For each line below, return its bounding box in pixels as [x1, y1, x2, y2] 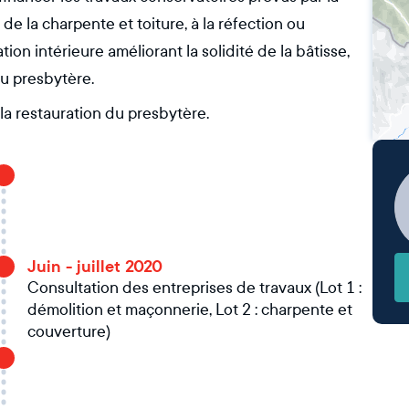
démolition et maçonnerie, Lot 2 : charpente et [27, 300, 352, 320]
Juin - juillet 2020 [27, 256, 162, 278]
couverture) [27, 322, 110, 341]
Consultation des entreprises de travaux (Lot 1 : [27, 278, 362, 298]
